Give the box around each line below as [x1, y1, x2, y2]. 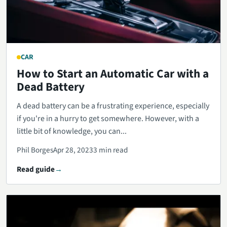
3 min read [93, 144, 128, 156]
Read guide [17, 164, 55, 175]
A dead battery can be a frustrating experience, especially [17, 100, 209, 112]
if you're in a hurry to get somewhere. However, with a [17, 113, 199, 125]
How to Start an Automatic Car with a [17, 65, 209, 83]
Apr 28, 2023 [53, 144, 93, 156]
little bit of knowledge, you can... [17, 126, 127, 137]
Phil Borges [17, 144, 53, 156]
